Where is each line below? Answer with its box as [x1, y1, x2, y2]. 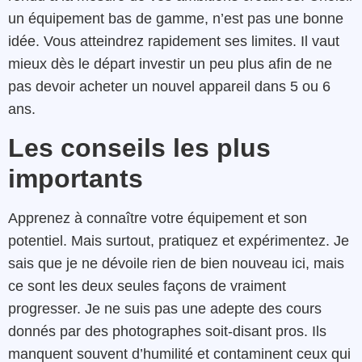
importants [8, 163, 143, 193]
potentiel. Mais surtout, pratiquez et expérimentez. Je [8, 232, 349, 249]
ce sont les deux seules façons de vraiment [8, 277, 286, 294]
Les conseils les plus [8, 133, 271, 162]
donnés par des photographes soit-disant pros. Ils [8, 322, 326, 339]
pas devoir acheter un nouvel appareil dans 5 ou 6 [8, 78, 330, 95]
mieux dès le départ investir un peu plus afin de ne [8, 56, 332, 73]
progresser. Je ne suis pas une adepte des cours [8, 300, 322, 317]
